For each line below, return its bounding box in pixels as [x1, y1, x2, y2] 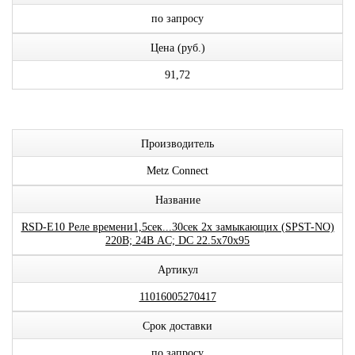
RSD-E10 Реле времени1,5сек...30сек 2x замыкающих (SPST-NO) [21, 221, 334, 233]
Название [155, 194, 200, 206]
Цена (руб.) [150, 42, 205, 54]
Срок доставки [143, 320, 212, 332]
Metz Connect [147, 165, 208, 177]
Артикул [157, 264, 198, 276]
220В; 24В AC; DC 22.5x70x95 [105, 235, 250, 246]
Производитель [141, 138, 214, 150]
